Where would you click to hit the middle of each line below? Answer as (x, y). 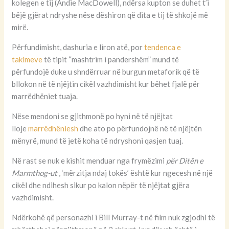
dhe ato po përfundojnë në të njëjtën (140, 129)
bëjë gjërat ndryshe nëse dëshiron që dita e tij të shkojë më (110, 15)
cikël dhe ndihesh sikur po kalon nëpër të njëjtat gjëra (101, 185)
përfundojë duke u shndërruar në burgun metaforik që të (106, 72)
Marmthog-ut (35, 173)
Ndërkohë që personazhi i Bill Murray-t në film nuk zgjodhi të (114, 217)
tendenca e (163, 47)
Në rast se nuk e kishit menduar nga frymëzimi (89, 161)
